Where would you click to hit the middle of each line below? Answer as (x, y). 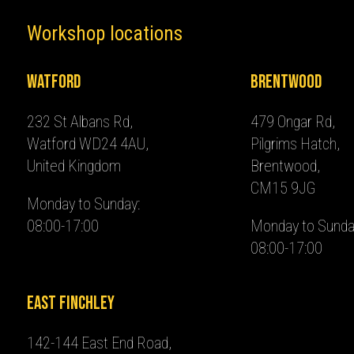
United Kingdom (73, 166)
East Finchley (70, 303)
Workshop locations (104, 34)
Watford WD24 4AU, (87, 144)
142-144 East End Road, (99, 343)
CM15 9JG (282, 188)
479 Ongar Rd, (292, 122)
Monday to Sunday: (83, 204)
